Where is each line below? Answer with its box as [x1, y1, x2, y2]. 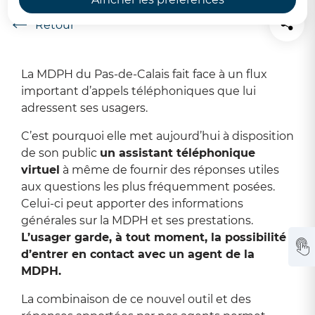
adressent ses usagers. [21, 101, 148, 115]
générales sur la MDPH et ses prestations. [21, 214, 253, 227]
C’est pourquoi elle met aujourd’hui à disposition [21, 129, 294, 143]
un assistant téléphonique [100, 146, 255, 160]
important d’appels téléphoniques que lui [21, 84, 256, 98]
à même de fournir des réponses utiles [60, 163, 279, 176]
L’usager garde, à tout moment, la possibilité [21, 231, 286, 244]
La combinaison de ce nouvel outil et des [21, 292, 251, 306]
